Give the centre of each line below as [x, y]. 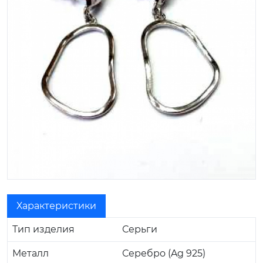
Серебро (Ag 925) [164, 253]
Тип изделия [43, 229]
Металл [31, 253]
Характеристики [56, 205]
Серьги [140, 229]
